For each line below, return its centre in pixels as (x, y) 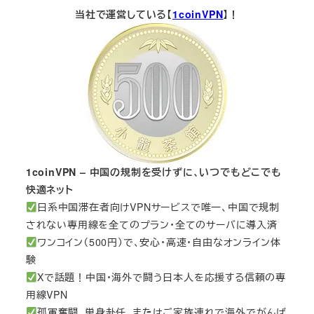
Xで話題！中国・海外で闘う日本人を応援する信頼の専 (161, 277)
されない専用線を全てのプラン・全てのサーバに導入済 (151, 225)
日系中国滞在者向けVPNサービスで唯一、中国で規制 (158, 207)
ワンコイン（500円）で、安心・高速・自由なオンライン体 (159, 242)
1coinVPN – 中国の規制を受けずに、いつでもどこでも (153, 172)
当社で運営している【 (123, 14)
